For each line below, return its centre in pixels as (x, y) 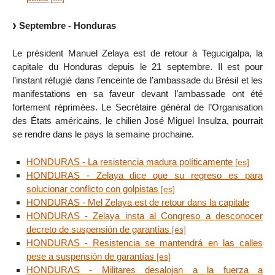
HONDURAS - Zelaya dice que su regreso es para (144, 175)
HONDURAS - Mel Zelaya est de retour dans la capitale (137, 202)
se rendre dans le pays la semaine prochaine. (103, 134)
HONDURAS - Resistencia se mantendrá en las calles (144, 242)
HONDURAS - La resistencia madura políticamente (129, 161)
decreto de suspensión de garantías (98, 229)
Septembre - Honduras (68, 26)
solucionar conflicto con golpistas (92, 188)
